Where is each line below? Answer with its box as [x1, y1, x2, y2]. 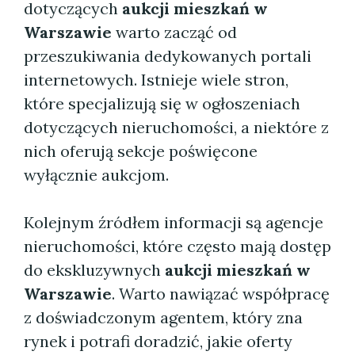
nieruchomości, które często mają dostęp [24, 236, 331, 256]
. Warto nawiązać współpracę [112, 284, 330, 303]
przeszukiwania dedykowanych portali [24, 46, 311, 66]
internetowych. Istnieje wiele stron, [24, 70, 288, 90]
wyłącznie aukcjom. [24, 165, 169, 185]
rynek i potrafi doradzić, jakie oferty [24, 331, 292, 351]
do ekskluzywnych [24, 260, 165, 280]
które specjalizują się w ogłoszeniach [24, 94, 300, 113]
